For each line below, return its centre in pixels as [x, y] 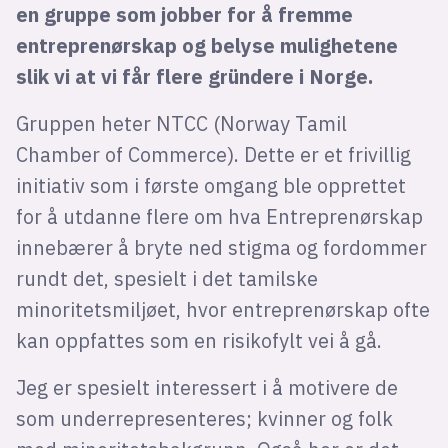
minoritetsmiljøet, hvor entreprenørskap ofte [222, 310]
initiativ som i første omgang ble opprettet [210, 186]
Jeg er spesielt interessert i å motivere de [206, 388]
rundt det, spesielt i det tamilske [166, 279]
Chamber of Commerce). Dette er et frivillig [213, 155]
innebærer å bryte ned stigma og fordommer [221, 248]
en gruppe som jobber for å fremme [184, 15]
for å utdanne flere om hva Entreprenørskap [219, 217]
